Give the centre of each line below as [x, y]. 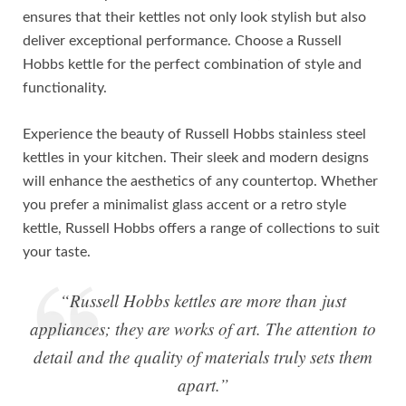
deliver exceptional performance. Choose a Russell [182, 41]
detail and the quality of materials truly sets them [203, 357]
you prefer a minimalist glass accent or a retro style [184, 205]
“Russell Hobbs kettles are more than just [203, 301]
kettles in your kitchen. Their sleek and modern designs [196, 158]
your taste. [57, 252]
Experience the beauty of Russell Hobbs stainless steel [194, 135]
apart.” [203, 385]
